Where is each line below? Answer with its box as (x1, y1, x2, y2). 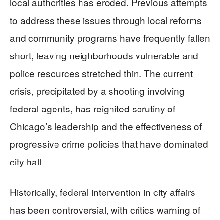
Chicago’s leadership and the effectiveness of (10, 119, 202, 133)
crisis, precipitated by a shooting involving (10, 83, 185, 97)
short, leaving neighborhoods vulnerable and (10, 48, 198, 62)
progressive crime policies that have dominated (10, 137, 208, 150)
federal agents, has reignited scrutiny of (10, 101, 175, 115)
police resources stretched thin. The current (10, 66, 192, 80)
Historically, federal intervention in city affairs (10, 185, 195, 198)
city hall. (10, 154, 44, 168)
